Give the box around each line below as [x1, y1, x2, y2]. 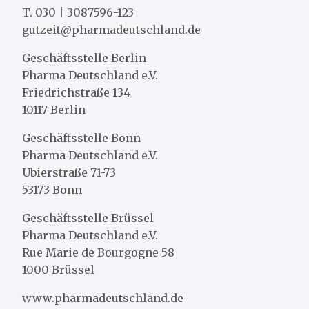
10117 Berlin [22, 102, 86, 117]
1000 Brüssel [22, 262, 94, 277]
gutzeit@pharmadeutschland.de [22, 22, 201, 37]
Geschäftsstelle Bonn [22, 130, 141, 145]
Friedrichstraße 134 [22, 85, 130, 99]
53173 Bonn [22, 182, 82, 197]
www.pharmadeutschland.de [22, 290, 183, 305]
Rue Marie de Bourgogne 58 [22, 245, 175, 259]
